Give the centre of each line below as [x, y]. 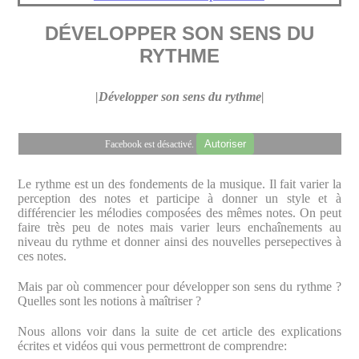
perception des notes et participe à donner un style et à [179, 198]
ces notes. [42, 256]
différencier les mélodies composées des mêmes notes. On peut [179, 213]
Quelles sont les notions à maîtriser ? [110, 301]
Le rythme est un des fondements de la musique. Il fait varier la [179, 184]
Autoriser [225, 144]
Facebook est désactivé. [151, 144]
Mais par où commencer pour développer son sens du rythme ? [179, 286]
